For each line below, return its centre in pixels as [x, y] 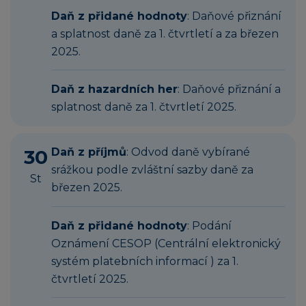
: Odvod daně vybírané [188, 152]
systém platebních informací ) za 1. [145, 261]
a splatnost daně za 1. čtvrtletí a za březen [165, 33]
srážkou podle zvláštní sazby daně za [152, 170]
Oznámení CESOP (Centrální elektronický [166, 243]
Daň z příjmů [89, 152]
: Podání [209, 225]
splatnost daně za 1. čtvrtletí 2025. [144, 107]
